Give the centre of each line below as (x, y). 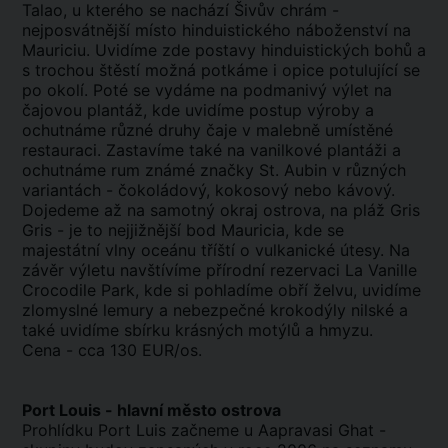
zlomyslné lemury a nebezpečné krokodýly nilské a (215, 310)
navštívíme (163, 270)
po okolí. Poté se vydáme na (132, 90)
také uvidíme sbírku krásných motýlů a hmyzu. (197, 330)
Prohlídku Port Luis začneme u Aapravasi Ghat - (204, 430)
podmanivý (287, 90)
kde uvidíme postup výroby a (263, 110)
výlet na (362, 90)
